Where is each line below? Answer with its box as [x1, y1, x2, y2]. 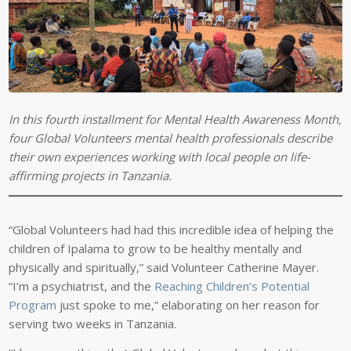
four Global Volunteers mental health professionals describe [9, 130, 333, 147]
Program [9, 297, 57, 313]
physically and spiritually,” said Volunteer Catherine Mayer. [9, 259, 320, 276]
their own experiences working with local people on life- [9, 149, 311, 165]
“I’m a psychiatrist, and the [9, 278, 155, 295]
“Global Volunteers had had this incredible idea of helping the [9, 222, 335, 238]
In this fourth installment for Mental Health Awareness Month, [9, 111, 342, 128]
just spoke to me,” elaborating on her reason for [56, 297, 320, 313]
